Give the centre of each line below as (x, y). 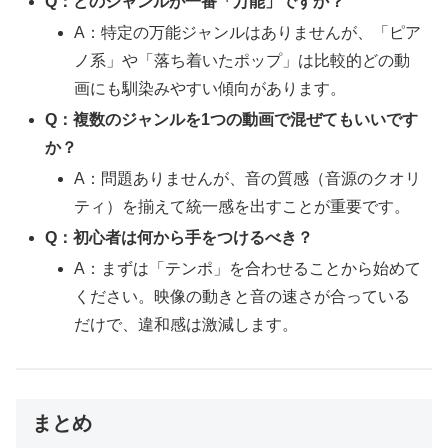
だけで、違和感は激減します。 (186, 325)
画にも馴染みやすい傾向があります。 (210, 88)
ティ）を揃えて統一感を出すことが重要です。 (242, 207)
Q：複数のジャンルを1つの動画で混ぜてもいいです (232, 119)
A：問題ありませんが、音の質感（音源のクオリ (248, 179)
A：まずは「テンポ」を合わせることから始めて (248, 269)
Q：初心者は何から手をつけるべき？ (179, 238)
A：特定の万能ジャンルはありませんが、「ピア (248, 32)
